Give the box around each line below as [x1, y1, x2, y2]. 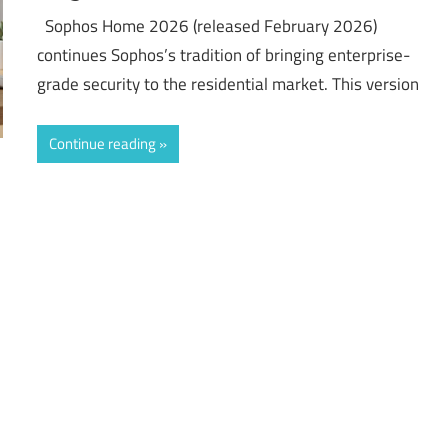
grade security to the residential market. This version [37, 71, 420, 98]
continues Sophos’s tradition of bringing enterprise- [37, 42, 411, 69]
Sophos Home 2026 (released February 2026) [37, 13, 378, 40]
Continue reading [49, 131, 157, 155]
